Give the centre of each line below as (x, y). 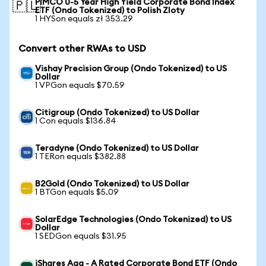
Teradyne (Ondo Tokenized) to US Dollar (117, 148)
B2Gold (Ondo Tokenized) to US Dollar (112, 184)
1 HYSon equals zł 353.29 (84, 19)
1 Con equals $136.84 (76, 121)
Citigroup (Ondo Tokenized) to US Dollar (117, 113)
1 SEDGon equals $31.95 (81, 236)
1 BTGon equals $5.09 (77, 192)
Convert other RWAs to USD (82, 49)
